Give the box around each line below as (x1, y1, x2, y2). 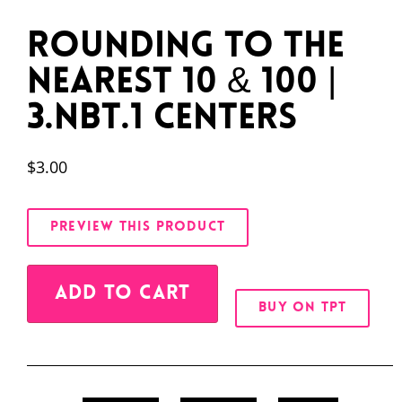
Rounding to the (27, 29, 345, 66)
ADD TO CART (55, 283, 191, 304)
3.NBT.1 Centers (27, 100, 297, 137)
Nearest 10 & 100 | (27, 65, 336, 101)
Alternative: (218, 267, 296, 287)
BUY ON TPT (258, 301, 347, 315)
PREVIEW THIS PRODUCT (50, 220, 225, 234)
